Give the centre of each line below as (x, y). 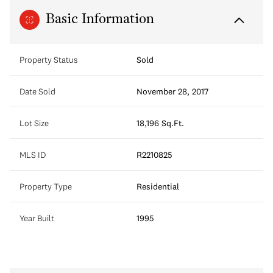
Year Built (37, 218)
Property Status (48, 59)
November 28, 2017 (172, 91)
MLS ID (33, 154)
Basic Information (100, 19)
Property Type (46, 186)
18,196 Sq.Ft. (160, 123)
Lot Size (34, 123)
